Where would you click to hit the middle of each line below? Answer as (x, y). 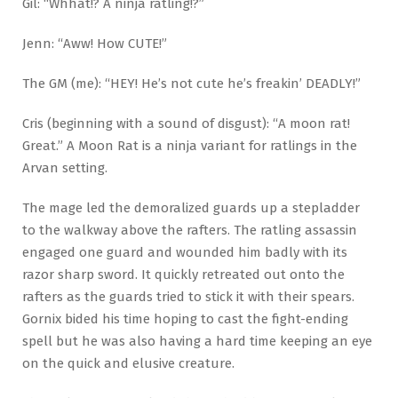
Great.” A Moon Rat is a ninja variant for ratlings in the (190, 145)
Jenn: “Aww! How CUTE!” (95, 44)
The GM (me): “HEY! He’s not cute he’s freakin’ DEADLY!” (191, 84)
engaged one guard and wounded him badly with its (185, 252)
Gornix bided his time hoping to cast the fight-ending (185, 318)
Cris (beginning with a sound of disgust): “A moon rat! (186, 123)
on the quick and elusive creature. (128, 363)
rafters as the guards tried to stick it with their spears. (188, 296)
